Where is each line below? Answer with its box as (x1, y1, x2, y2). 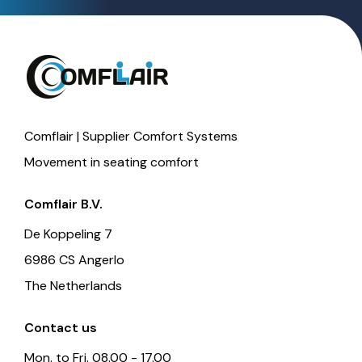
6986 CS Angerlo (24, 250, 124, 268)
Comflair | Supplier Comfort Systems (24, 127, 238, 145)
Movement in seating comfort (24, 153, 199, 170)
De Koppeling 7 (24, 225, 112, 242)
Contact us (24, 318, 97, 336)
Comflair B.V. (24, 195, 103, 213)
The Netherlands (24, 276, 122, 294)
